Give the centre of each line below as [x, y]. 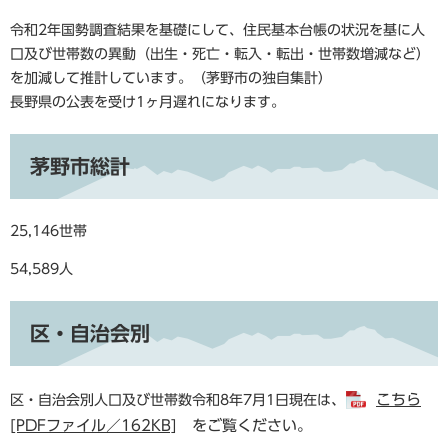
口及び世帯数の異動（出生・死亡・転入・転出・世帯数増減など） [220, 54]
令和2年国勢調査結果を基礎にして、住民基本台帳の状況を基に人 [217, 30]
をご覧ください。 [244, 425]
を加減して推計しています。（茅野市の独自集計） [171, 78]
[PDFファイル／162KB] [93, 425]
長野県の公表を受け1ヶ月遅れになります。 [154, 102]
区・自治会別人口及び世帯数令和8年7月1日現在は [170, 400]
